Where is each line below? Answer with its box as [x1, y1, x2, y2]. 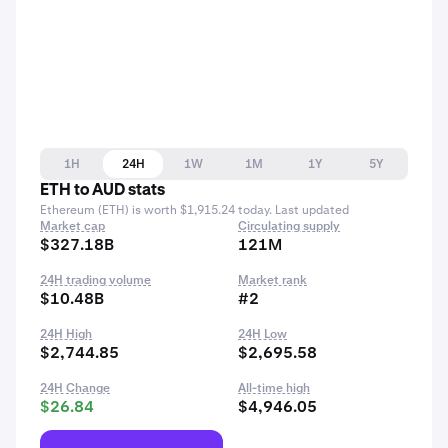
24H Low [238, 326, 287, 342]
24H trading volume [40, 272, 151, 288]
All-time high [238, 380, 310, 396]
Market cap [40, 218, 105, 234]
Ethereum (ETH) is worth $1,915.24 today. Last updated [40, 202, 349, 218]
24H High [40, 326, 92, 342]
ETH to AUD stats [40, 183, 165, 199]
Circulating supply [238, 218, 340, 234]
